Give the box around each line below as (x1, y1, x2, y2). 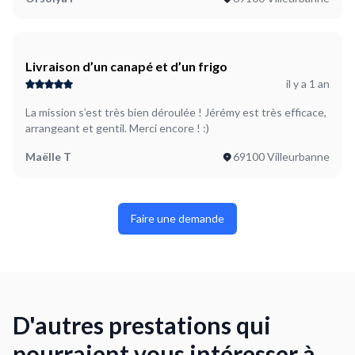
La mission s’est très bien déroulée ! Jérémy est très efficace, (25, 105, 326, 119)
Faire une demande (131, 212, 224, 225)
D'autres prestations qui (13, 311, 271, 339)
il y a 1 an (286, 77, 330, 90)
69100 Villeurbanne (233, 150, 330, 163)
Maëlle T (25, 150, 71, 163)
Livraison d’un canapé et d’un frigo (25, 59, 227, 74)
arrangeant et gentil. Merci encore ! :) (25, 121, 209, 135)
